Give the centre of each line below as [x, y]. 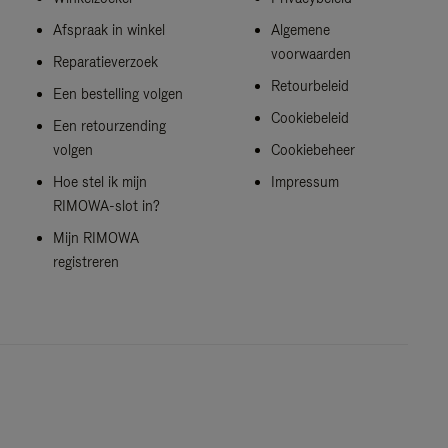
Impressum [304, 181]
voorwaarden [310, 53]
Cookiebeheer [312, 149]
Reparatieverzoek [106, 61]
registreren [86, 261]
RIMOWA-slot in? [107, 205]
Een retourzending [110, 125]
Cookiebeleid [309, 117]
